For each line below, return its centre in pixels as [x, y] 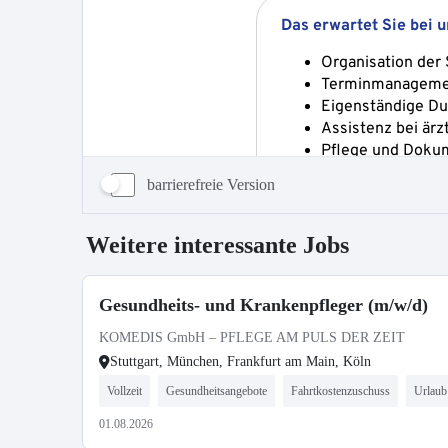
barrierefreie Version [211, 184]
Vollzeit [124, 391]
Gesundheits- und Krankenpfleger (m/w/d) [263, 305]
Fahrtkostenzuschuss [340, 391]
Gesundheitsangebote [216, 391]
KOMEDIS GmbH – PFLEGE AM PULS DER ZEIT [252, 337]
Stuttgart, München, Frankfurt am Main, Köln [240, 361]
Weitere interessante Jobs [217, 245]
